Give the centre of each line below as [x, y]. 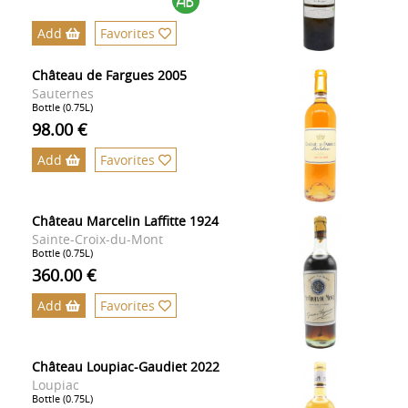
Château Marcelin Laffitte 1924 [125, 221]
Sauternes [63, 94]
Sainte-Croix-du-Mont [97, 240]
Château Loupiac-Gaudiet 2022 [126, 367]
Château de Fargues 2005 [109, 76]
